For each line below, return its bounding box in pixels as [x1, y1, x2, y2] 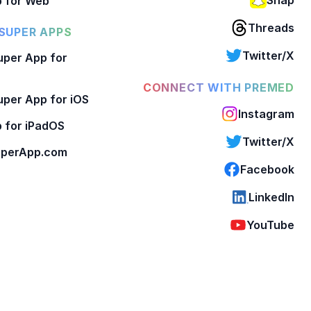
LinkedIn [249, 190, 294, 204]
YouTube [246, 217, 294, 232]
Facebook [240, 162, 294, 176]
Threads [248, 20, 294, 35]
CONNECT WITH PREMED [142, 80, 294, 94]
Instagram [238, 106, 294, 121]
